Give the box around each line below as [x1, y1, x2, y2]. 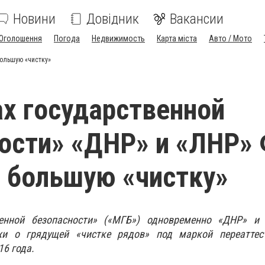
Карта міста [157, 34, 197, 43]
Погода [54, 34, 80, 43]
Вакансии [170, 11, 224, 27]
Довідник [86, 11, 139, 27]
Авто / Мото [209, 34, 252, 43]
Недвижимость [92, 34, 145, 43]
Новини [13, 11, 56, 27]
